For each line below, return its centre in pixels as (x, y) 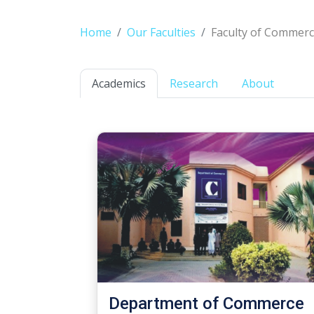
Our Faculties (161, 32)
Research (194, 83)
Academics (119, 83)
